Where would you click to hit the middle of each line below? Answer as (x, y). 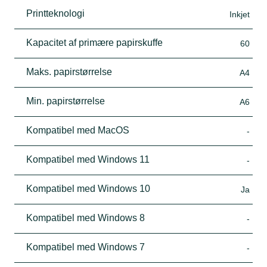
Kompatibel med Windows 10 (88, 188)
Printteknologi (55, 13)
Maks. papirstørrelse (69, 72)
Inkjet (240, 14)
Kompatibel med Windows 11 (88, 159)
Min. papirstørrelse (66, 101)
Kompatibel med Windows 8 (86, 218)
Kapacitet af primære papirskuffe (94, 42)
